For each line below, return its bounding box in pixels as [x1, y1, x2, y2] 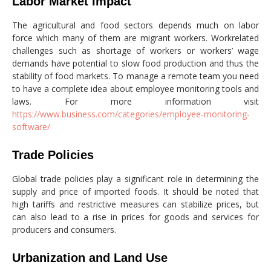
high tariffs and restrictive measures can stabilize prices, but [12, 198, 259, 210]
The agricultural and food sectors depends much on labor [12, 19, 259, 31]
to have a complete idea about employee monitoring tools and [12, 82, 259, 94]
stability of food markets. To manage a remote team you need [12, 70, 259, 82]
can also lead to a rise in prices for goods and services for [12, 211, 259, 223]
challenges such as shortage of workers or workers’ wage [12, 44, 259, 56]
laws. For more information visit [12, 95, 259, 107]
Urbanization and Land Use [12, 250, 168, 264]
